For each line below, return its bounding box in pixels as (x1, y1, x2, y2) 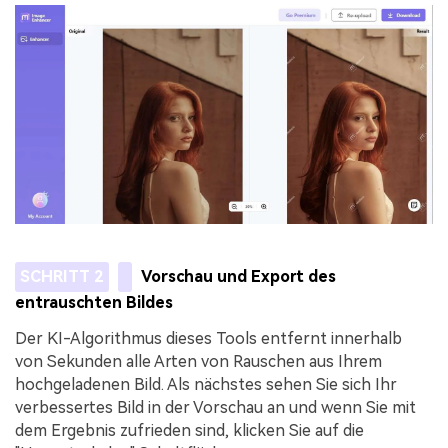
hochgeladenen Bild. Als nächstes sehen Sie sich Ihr (15, 374, 397, 394)
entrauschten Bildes (15, 292, 173, 312)
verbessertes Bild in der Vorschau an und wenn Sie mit (15, 397, 416, 417)
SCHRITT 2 (19, 267, 104, 287)
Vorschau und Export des (141, 267, 337, 287)
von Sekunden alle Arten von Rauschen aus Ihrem (15, 351, 382, 371)
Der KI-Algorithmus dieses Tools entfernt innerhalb (15, 328, 402, 348)
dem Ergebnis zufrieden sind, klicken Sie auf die (15, 420, 364, 440)
